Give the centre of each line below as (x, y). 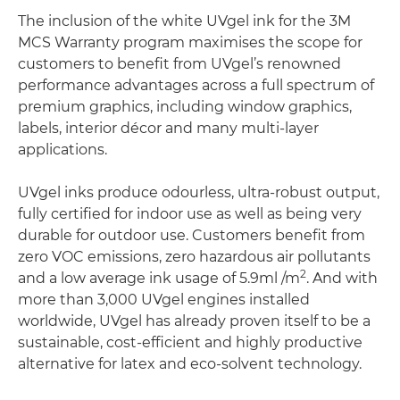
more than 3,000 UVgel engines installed (164, 300)
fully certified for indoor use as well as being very (190, 214)
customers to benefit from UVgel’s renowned (179, 64)
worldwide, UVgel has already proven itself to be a (194, 321)
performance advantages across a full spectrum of (196, 85)
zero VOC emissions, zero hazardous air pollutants (194, 257)
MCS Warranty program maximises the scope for (190, 42)
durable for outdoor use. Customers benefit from (192, 235)
